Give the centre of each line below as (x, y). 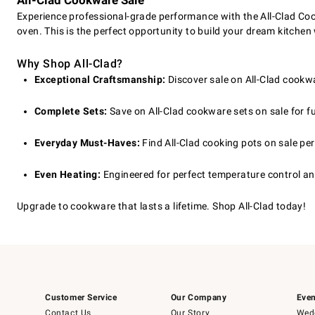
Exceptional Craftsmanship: (100, 80)
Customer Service (81, 298)
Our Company (199, 298)
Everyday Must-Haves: (87, 143)
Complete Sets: (71, 111)
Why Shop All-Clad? (70, 64)
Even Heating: (68, 175)
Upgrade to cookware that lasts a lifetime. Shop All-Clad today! (162, 206)
